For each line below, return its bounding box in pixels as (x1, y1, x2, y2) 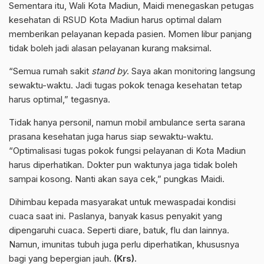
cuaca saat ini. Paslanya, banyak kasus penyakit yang (9, 210, 222, 222)
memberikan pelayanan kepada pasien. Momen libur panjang (9, 28, 252, 39)
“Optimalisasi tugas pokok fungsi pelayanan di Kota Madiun (9, 144, 246, 156)
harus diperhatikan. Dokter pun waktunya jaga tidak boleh (9, 159, 237, 170)
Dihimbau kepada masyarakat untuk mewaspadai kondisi (9, 196, 236, 207)
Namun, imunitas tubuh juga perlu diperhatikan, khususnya (9, 238, 239, 250)
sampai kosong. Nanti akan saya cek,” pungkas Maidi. (9, 173, 225, 184)
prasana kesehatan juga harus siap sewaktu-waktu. (9, 130, 213, 142)
